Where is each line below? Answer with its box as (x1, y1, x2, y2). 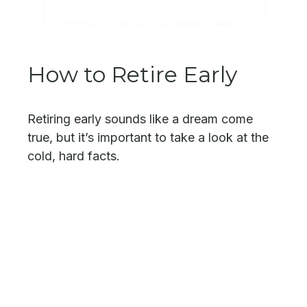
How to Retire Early (27, 61, 237, 88)
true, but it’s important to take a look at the (27, 130, 269, 145)
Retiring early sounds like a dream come (27, 112, 253, 127)
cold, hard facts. (27, 149, 120, 164)
